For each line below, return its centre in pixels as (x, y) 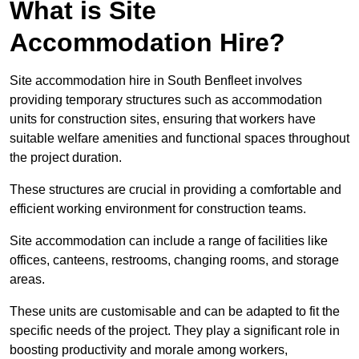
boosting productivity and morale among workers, (149, 350)
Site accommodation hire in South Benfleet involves (156, 81)
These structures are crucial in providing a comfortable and (175, 190)
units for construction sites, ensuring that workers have (163, 119)
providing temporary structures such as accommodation (166, 100)
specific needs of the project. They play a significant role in (175, 331)
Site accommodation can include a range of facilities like (169, 241)
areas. (27, 280)
